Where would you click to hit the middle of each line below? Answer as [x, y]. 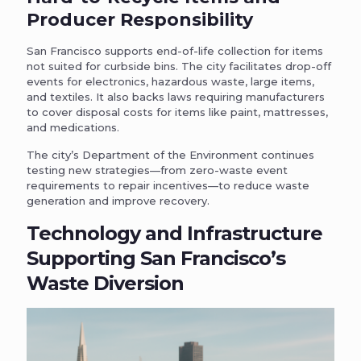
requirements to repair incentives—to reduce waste [168, 185]
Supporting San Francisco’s [156, 258]
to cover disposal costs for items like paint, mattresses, [177, 112]
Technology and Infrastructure [174, 233]
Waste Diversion [105, 283]
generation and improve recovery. [118, 200]
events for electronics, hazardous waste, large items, [170, 81]
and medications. [73, 127]
